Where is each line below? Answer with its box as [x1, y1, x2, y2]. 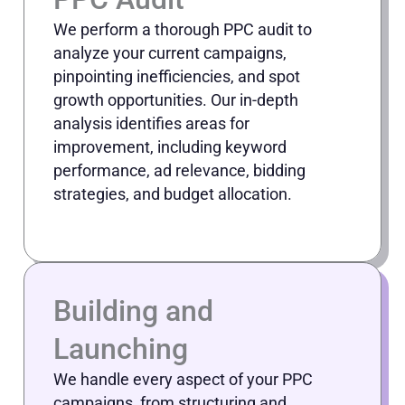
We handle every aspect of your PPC [53, 370, 313, 390]
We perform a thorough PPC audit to [53, 20, 312, 40]
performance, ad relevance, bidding [53, 161, 306, 181]
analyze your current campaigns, [53, 43, 287, 63]
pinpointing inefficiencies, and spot [53, 67, 300, 87]
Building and [53, 294, 213, 329]
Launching [53, 332, 188, 367]
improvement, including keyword [53, 137, 287, 157]
